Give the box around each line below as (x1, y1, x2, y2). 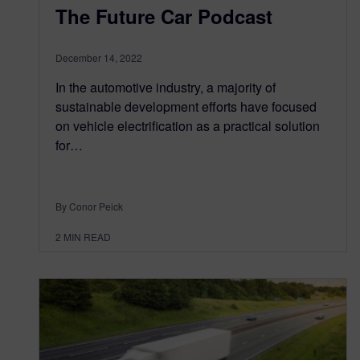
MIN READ (63, 230, 111, 244)
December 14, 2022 (55, 51, 142, 65)
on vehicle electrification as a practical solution (55, 117, 320, 136)
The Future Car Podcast (55, 2, 272, 31)
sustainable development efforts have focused (55, 97, 317, 117)
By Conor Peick (55, 199, 123, 214)
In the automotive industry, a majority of (55, 78, 276, 97)
